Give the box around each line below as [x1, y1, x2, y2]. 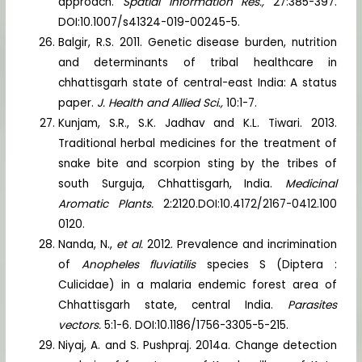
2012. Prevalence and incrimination [147, 236, 337, 252]
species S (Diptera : [206, 256, 337, 272]
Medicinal [284, 175, 337, 192]
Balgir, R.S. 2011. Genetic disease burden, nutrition [58, 34, 337, 50]
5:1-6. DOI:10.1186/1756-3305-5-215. [104, 317, 289, 333]
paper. [58, 95, 98, 111]
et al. [116, 236, 148, 252]
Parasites [287, 297, 337, 313]
